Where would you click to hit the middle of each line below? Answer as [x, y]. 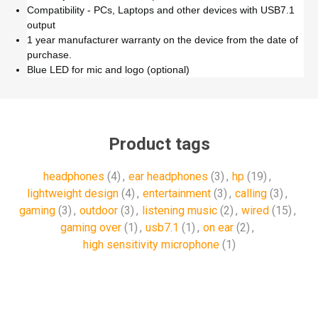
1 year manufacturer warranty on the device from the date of [163, 39]
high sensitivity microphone [151, 244]
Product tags [159, 144]
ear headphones [168, 176]
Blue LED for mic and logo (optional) [108, 69]
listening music [179, 210]
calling [251, 193]
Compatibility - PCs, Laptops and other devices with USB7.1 [161, 10]
